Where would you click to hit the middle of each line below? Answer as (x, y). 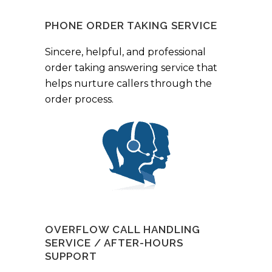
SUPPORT (71, 256)
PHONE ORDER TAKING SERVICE (131, 25)
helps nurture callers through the (128, 83)
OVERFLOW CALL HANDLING (123, 229)
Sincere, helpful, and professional (125, 52)
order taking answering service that (131, 67)
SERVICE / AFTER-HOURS (114, 243)
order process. (79, 99)
